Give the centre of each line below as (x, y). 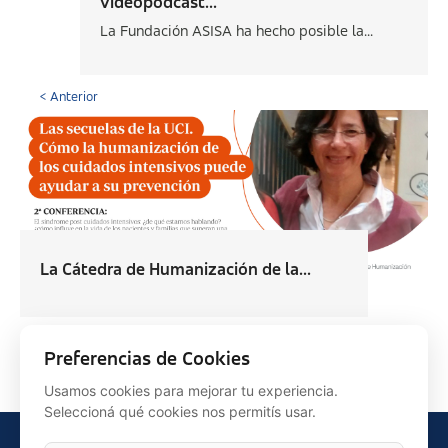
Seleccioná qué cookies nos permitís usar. (180, 411)
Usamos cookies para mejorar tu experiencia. (191, 390)
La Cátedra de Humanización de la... (175, 270)
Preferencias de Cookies (147, 360)
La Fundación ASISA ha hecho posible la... (236, 32)
